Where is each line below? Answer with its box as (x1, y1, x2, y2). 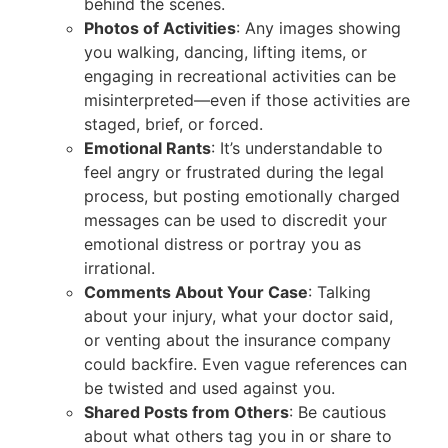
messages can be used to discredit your (83, 210, 387, 231)
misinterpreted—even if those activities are (83, 90, 410, 111)
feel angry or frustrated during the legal (83, 162, 384, 183)
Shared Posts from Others (83, 402, 289, 423)
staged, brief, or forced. (83, 114, 263, 135)
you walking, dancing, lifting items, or (83, 42, 367, 63)
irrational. (83, 258, 155, 279)
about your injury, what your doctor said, (83, 306, 393, 327)
